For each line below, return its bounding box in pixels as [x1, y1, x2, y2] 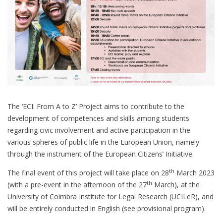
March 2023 [174, 168, 215, 178]
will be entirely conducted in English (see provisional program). [7, 204, 206, 214]
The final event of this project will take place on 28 [7, 168, 169, 178]
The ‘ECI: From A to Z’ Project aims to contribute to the [7, 102, 184, 111]
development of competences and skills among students [7, 113, 189, 123]
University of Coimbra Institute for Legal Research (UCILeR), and [7, 192, 214, 202]
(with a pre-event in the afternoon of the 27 [7, 180, 147, 190]
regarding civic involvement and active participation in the [7, 125, 190, 135]
